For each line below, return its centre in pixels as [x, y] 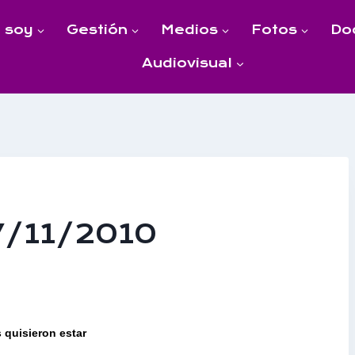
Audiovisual [187, 63]
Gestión [97, 29]
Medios [189, 29]
